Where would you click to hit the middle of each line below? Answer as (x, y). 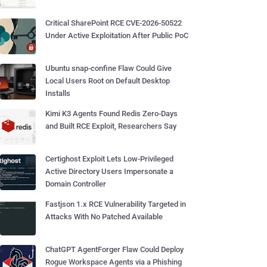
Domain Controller (76, 184)
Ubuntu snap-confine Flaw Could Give (108, 68)
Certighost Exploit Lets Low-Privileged (109, 159)
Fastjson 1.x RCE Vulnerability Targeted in (116, 204)
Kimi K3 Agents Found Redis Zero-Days (111, 114)
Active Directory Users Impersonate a (109, 171)
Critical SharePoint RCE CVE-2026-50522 (114, 23)
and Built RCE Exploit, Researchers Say (111, 126)
